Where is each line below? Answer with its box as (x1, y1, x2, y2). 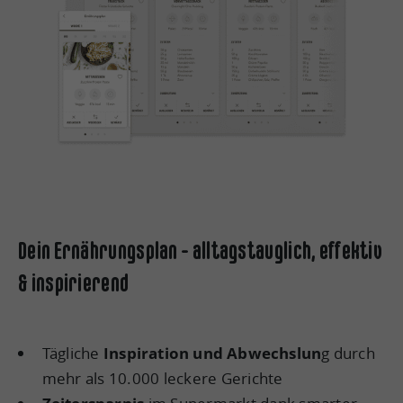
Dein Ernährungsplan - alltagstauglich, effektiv (18, 237, 383, 264)
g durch (321, 342, 375, 363)
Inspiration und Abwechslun (103, 342, 322, 363)
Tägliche (41, 342, 103, 363)
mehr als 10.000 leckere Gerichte (41, 367, 283, 389)
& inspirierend (18, 269, 130, 296)
